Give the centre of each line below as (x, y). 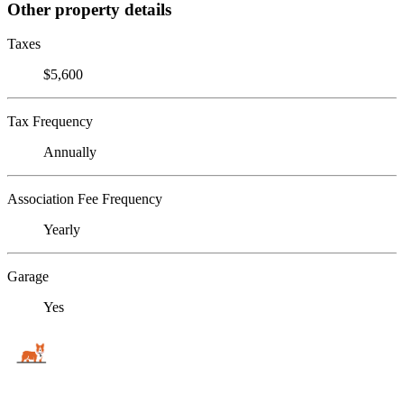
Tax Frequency (50, 122)
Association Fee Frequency (85, 199)
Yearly (62, 230)
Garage (28, 277)
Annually (70, 152)
